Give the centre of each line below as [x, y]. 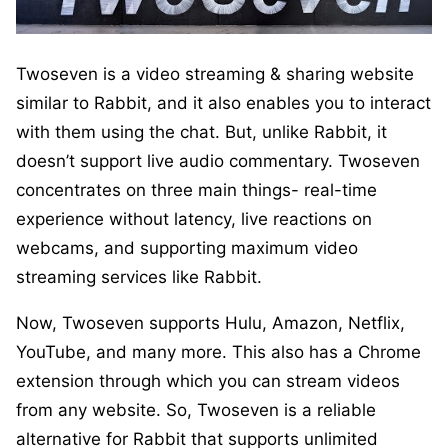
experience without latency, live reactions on [194, 218]
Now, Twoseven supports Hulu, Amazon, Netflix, [210, 322]
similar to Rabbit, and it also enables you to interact [223, 102]
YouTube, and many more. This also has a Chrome [218, 351]
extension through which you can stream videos [208, 380]
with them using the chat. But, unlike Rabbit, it [201, 131]
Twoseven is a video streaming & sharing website [215, 73]
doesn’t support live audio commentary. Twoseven [218, 160]
